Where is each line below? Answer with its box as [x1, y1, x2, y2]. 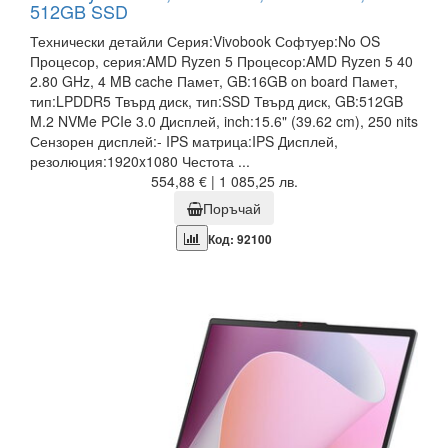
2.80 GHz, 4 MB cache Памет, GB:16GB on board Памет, [30, 71, 398, 92]
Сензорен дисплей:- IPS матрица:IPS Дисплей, [30, 131, 338, 152]
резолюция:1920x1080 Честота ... [30, 151, 250, 172]
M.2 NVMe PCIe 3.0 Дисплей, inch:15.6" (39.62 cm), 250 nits [30, 111, 418, 132]
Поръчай [203, 198, 261, 219]
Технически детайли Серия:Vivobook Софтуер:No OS [30, 31, 380, 52]
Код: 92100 [208, 231, 272, 249]
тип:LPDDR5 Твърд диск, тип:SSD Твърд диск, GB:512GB [30, 91, 403, 112]
